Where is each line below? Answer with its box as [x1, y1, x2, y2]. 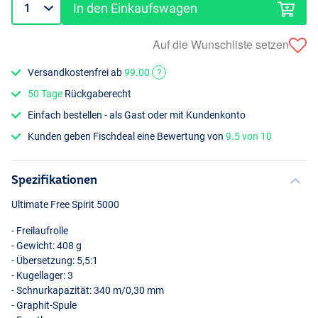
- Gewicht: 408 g [11, 240, 82, 252]
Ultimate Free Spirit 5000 [11, 199, 119, 211]
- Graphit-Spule [11, 300, 77, 312]
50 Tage [28, 87, 63, 99]
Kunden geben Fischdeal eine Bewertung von [28, 131, 226, 143]
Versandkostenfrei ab [28, 66, 125, 78]
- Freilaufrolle [11, 225, 68, 237]
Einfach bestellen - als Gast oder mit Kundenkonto [28, 109, 246, 121]
